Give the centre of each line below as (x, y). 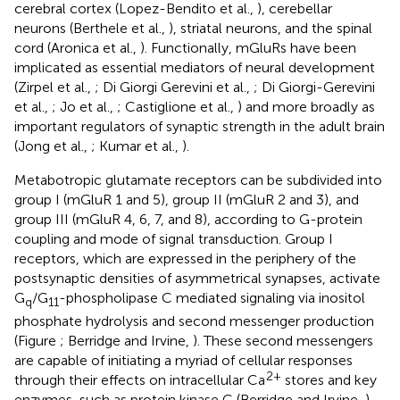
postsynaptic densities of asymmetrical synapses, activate (197, 278)
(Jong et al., (53, 146)
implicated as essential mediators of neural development (195, 67)
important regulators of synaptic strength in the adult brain (200, 126)
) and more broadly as (306, 106)
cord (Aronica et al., (77, 47)
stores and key (329, 379)
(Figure (37, 340)
